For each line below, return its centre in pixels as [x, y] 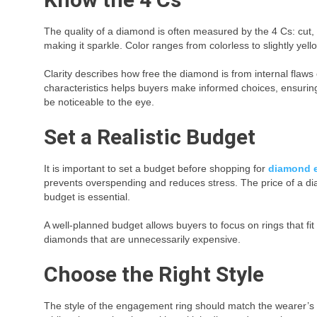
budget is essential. [87, 197]
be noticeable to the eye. [99, 102]
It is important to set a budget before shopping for [156, 168]
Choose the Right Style [154, 274]
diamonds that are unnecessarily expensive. [142, 239]
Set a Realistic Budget [150, 137]
